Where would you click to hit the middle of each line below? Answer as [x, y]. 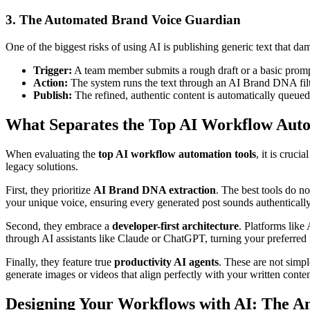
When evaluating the [52, 154]
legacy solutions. [42, 166]
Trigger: [53, 71]
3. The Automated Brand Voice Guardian [123, 20]
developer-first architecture [175, 226]
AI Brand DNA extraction [155, 190]
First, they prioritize [49, 190]
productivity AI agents [166, 262]
